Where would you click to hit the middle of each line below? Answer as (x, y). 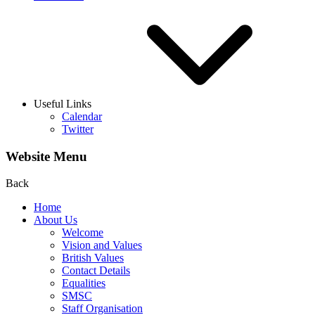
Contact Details (96, 271)
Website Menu (46, 156)
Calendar (82, 116)
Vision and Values (102, 245)
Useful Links (63, 103)
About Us (56, 220)
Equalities (84, 283)
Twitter (78, 129)
